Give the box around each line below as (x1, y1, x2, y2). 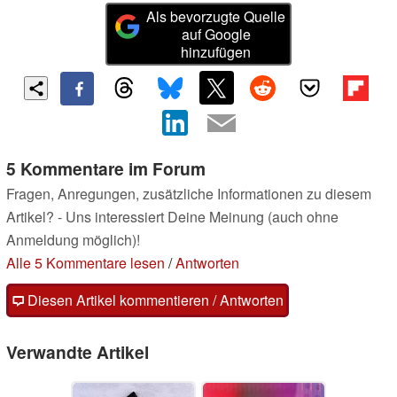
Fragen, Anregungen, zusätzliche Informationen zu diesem (6, 183, 371, 205)
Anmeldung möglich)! (6, 230, 140, 251)
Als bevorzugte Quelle (146, 5, 286, 27)
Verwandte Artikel (6, 339, 149, 365)
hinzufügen (181, 41, 252, 62)
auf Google (181, 23, 251, 44)
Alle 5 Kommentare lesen (6, 253, 165, 274)
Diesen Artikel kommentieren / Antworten (24, 290, 284, 311)
